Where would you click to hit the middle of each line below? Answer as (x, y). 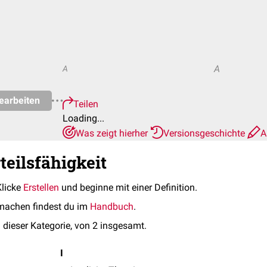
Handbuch (112, 207)
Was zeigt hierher (113, 133)
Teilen (86, 104)
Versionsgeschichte (205, 133)
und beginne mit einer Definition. (128, 187)
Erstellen (41, 187)
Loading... (83, 118)
